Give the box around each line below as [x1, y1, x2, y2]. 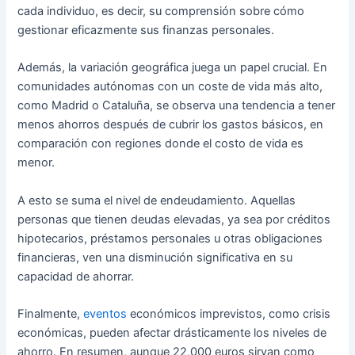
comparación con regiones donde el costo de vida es [17, 136, 304, 151]
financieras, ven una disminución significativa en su [17, 250, 293, 265]
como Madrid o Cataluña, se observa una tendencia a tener [17, 98, 336, 113]
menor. [17, 155, 55, 170]
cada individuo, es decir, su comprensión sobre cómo [17, 4, 305, 19]
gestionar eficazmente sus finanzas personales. [17, 23, 275, 38]
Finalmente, [17, 307, 84, 322]
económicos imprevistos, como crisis [127, 307, 331, 322]
